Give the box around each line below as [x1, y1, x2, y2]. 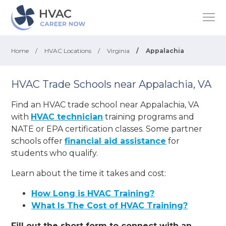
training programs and [103, 111, 195, 122]
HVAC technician [31, 111, 103, 122]
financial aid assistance [65, 136, 166, 146]
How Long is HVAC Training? [31, 188, 155, 198]
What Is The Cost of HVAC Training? [31, 200, 188, 210]
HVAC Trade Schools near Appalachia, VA [11, 78, 212, 90]
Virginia [107, 47, 130, 54]
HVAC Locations [44, 47, 92, 54]
